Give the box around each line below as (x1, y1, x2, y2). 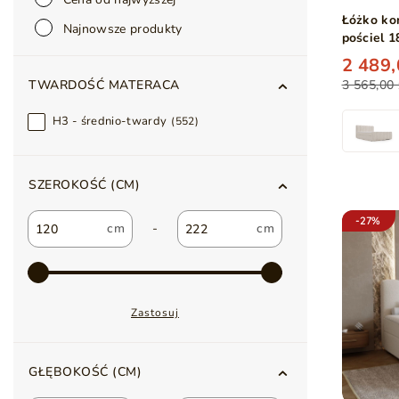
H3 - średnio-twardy (53, 113, 167, 129)
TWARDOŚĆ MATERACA (28, 77, 180, 94)
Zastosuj (131, 305, 179, 320)
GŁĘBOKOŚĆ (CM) (28, 363, 142, 380)
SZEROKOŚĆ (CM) (28, 176, 140, 193)
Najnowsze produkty (59, 20, 183, 37)
